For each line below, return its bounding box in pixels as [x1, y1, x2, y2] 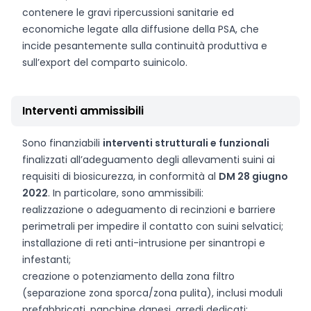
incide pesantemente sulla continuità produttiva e [22, 39, 267, 53]
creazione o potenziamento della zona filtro [22, 269, 235, 283]
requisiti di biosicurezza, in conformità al [22, 169, 219, 183]
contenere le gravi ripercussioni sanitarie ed [22, 6, 234, 19]
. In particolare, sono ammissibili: [48, 186, 203, 200]
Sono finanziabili [22, 136, 103, 150]
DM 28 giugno [219, 169, 288, 183]
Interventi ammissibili [22, 103, 144, 119]
